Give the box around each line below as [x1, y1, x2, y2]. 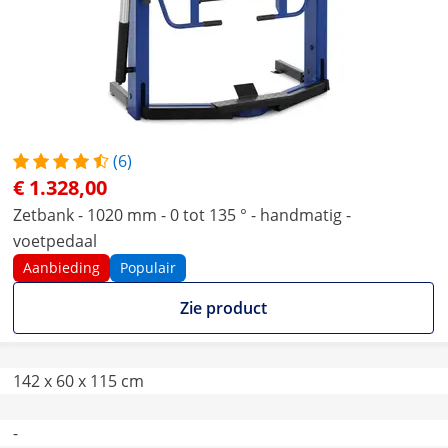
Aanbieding [23, 258, 100, 277]
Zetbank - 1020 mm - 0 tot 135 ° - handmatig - [13, 204, 351, 226]
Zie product [180, 297, 267, 319]
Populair [120, 258, 176, 277]
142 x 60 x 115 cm [13, 370, 144, 392]
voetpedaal [13, 230, 97, 252]
